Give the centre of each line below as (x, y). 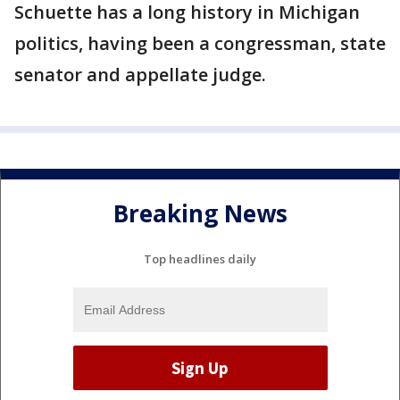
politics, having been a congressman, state (200, 44)
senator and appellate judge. (140, 75)
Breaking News (200, 213)
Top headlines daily (200, 259)
